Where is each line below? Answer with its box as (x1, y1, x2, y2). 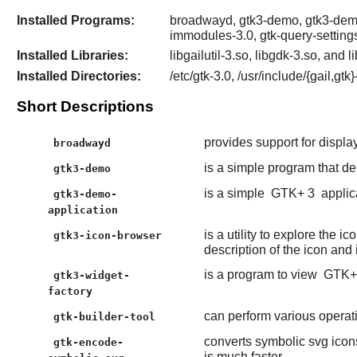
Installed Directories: (16, 69, 141, 83)
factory (47, 285, 92, 298)
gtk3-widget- (53, 269, 131, 282)
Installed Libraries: (16, 49, 128, 63)
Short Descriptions (16, 98, 154, 116)
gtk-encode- (53, 336, 124, 349)
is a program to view (203, 268, 320, 282)
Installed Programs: (16, 14, 135, 28)
